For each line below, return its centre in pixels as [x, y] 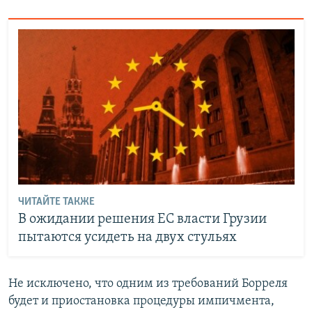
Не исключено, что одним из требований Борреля [148, 283]
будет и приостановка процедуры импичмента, [141, 301]
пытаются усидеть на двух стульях [127, 238]
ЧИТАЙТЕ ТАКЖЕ [56, 202]
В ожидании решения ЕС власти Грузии [142, 220]
